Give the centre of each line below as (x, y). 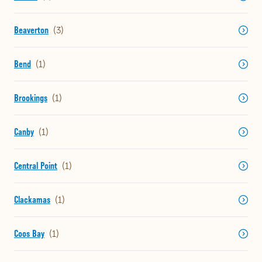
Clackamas (32, 200)
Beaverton (31, 30)
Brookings (31, 98)
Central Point (36, 166)
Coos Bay (29, 234)
